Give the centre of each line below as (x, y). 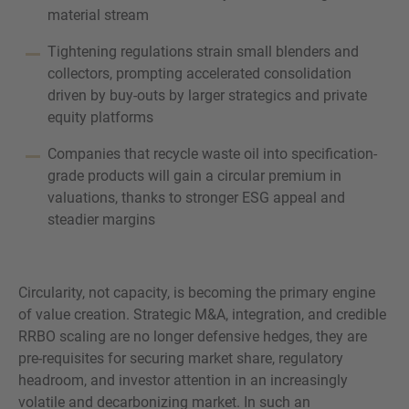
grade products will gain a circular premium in (194, 176)
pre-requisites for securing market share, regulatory (181, 359)
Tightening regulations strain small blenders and (203, 52)
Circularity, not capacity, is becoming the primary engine (197, 293)
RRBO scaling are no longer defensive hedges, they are (193, 337)
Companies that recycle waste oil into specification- (212, 154)
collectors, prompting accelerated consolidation (199, 74)
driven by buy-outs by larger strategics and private (207, 96)
